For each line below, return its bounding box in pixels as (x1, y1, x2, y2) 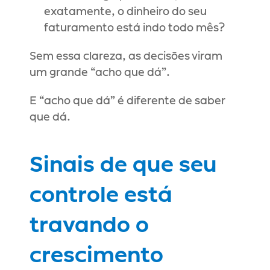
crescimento (30, 245, 163, 266)
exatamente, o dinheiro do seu (44, 7, 207, 17)
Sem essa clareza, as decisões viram (30, 51, 222, 62)
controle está (30, 184, 172, 206)
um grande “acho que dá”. (30, 67, 170, 78)
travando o (30, 215, 149, 236)
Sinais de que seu (30, 154, 217, 176)
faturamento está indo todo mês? (44, 23, 225, 34)
